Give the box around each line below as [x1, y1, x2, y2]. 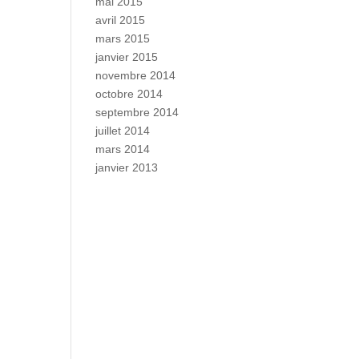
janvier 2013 [95, 161, 159, 174]
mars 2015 [95, 32, 151, 45]
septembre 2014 [95, 106, 179, 119]
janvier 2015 [95, 50, 159, 63]
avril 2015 [95, 14, 146, 26]
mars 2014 [95, 143, 151, 155]
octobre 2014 [95, 87, 163, 100]
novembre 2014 [95, 69, 176, 82]
